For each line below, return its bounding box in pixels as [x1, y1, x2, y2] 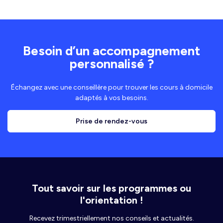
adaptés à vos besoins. [75, 94, 148, 103]
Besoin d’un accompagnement [23, 43, 200, 59]
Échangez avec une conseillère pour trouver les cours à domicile [10, 83, 213, 92]
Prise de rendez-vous [76, 116, 147, 125]
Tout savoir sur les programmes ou [32, 182, 191, 195]
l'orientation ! [80, 194, 143, 207]
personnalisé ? [69, 56, 154, 72]
